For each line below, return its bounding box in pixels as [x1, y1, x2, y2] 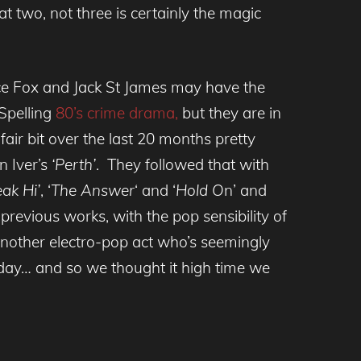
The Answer [51, 180, 135, 201]
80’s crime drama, [52, 103, 182, 123]
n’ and [224, 180, 267, 201]
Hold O [176, 180, 224, 201]
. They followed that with [96, 155, 269, 175]
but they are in [182, 103, 281, 123]
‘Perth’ [52, 155, 96, 175]
